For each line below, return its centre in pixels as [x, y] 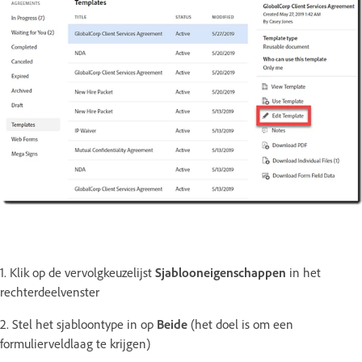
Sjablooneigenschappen [221, 273]
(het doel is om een [240, 324]
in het [303, 273]
